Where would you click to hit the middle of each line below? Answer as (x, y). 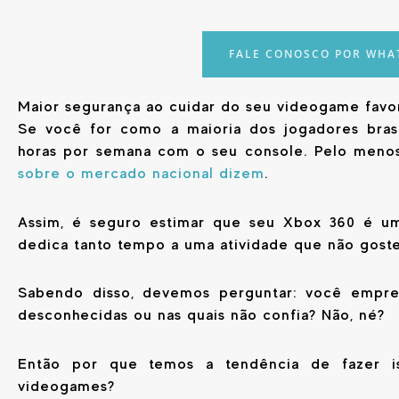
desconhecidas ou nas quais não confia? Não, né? (201, 315)
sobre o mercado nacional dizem (141, 173)
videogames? (66, 387)
